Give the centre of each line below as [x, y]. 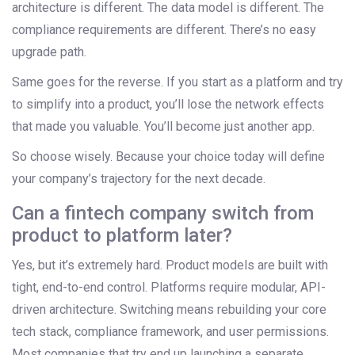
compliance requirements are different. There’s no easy [164, 30]
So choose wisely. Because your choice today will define [168, 157]
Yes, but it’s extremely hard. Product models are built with [170, 265]
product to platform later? [122, 236]
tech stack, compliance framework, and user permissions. [170, 332]
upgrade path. [49, 52]
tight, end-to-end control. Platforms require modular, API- [169, 288]
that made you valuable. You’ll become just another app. [163, 127]
